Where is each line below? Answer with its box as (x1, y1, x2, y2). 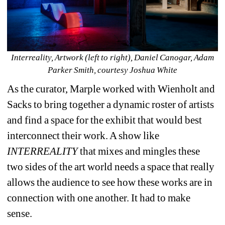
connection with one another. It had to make (7, 191, 191, 204)
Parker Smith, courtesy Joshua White (47, 65, 178, 75)
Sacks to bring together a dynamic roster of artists (7, 98, 214, 110)
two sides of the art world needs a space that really (7, 160, 215, 173)
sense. (7, 207, 32, 219)
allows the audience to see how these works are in (7, 176, 213, 188)
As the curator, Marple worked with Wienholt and (7, 82, 215, 95)
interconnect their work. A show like (7, 129, 160, 142)
